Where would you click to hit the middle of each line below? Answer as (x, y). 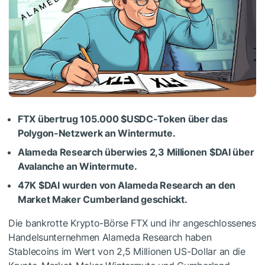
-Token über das (190, 119)
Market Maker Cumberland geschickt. (103, 200)
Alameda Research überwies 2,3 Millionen (114, 152)
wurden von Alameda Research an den (147, 185)
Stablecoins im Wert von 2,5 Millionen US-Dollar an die (127, 252)
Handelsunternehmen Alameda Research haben (110, 237)
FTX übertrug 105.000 (70, 119)
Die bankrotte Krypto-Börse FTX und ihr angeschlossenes (132, 223)
